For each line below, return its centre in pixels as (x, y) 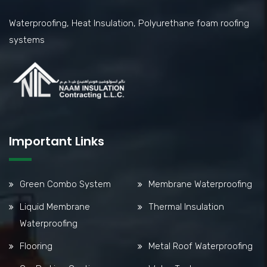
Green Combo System (65, 184)
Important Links (57, 141)
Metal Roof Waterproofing (201, 246)
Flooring (36, 246)
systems (27, 40)
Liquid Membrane (55, 207)
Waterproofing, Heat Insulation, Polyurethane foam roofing (129, 23)
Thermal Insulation (186, 207)
